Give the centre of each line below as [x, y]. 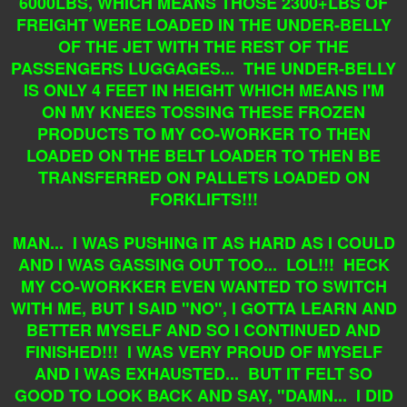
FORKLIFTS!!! [203, 199]
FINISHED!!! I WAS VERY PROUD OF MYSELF [203, 351]
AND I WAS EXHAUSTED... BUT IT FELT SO [203, 373]
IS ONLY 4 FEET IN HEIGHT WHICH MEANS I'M [203, 89]
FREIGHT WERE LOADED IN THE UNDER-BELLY [203, 24]
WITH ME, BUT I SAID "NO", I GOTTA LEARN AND [203, 308]
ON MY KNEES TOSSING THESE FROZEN [203, 111]
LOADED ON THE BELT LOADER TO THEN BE [203, 155]
